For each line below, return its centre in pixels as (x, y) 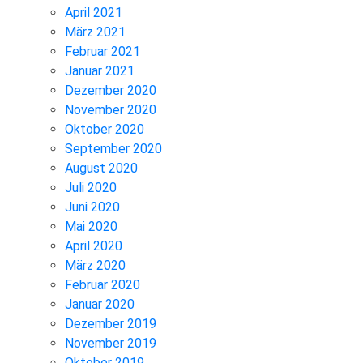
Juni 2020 (92, 207)
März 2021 (95, 32)
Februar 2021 (102, 51)
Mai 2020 (91, 226)
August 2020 (101, 168)
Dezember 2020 (111, 90)
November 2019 (111, 343)
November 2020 (111, 109)
